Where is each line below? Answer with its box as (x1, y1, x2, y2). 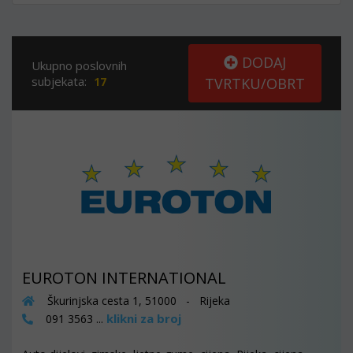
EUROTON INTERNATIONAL (22, 267, 226, 288)
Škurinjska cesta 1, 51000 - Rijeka (44, 293, 230, 308)
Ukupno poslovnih (32, 58, 127, 73)
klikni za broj (106, 310, 181, 326)
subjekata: (32, 73, 90, 89)
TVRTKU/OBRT (205, 74, 305, 93)
